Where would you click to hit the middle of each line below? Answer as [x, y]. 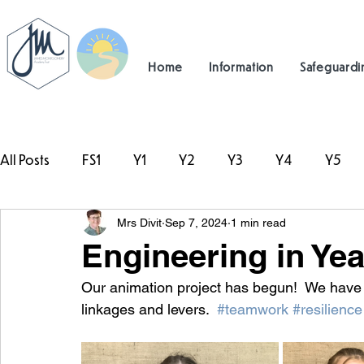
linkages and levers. [149, 309]
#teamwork [253, 309]
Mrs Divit [139, 222]
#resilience [327, 309]
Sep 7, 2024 [196, 222]
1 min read [258, 222]
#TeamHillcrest [77, 225]
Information [241, 66]
